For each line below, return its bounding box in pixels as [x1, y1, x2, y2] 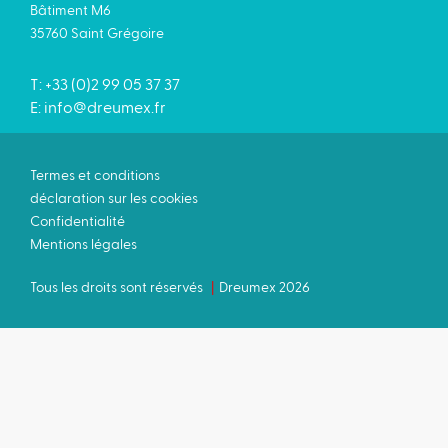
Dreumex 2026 [219, 277, 310, 295]
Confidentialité [30, 211, 125, 229]
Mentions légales [30, 234, 137, 252]
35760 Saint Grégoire [30, 23, 164, 41]
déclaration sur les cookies [30, 188, 198, 206]
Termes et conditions [30, 165, 160, 183]
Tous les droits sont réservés [30, 277, 203, 295]
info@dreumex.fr [44, 96, 166, 116]
